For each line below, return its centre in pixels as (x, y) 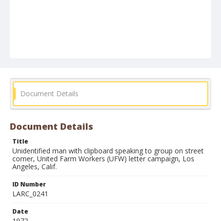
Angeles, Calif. (35, 166)
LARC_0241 (30, 194)
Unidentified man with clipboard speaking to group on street (108, 151)
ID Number (29, 184)
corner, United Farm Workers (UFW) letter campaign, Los (103, 159)
